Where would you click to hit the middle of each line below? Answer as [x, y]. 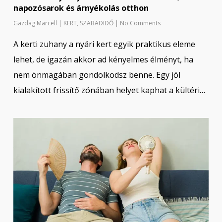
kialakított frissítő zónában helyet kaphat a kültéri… [109, 90]
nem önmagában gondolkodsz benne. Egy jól [97, 75]
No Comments [140, 23]
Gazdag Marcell [35, 23]
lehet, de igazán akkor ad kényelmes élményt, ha [103, 59]
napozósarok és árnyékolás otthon [81, 8]
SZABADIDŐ [96, 23]
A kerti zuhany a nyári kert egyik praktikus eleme [104, 44]
